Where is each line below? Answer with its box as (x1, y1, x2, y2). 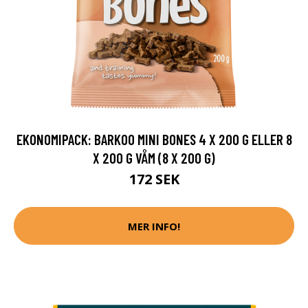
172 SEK (129, 170, 179, 188)
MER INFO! (128, 219, 180, 233)
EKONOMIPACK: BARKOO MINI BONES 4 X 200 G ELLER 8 (16, 131, 292, 148)
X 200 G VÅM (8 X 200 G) (93, 149, 215, 166)
